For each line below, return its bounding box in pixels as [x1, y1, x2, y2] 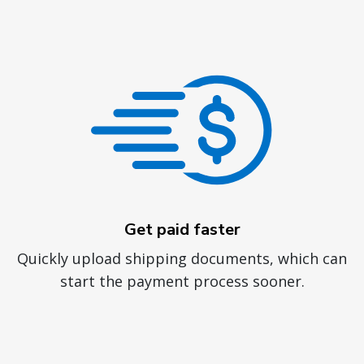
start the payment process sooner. [59, 271, 305, 292]
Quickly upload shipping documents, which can [17, 249, 347, 269]
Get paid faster [123, 219, 240, 241]
